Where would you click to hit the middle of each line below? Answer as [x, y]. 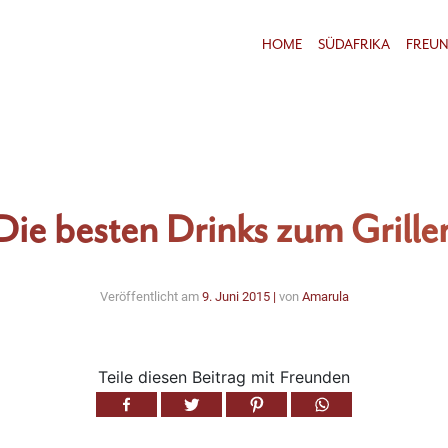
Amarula [325, 297]
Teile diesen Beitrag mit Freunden [224, 376]
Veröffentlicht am [150, 297]
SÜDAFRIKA [354, 44]
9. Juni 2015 [235, 297]
